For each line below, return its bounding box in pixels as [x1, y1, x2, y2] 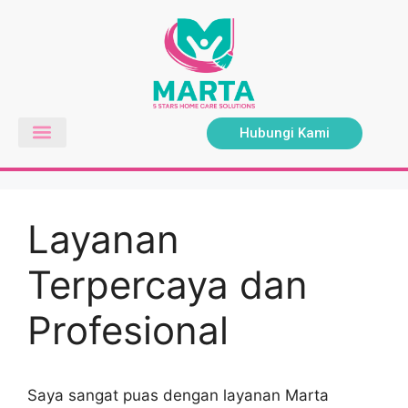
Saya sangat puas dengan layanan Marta [27, 385, 329, 404]
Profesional [27, 306, 229, 353]
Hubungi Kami [240, 124, 331, 141]
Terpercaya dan [27, 260, 308, 308]
